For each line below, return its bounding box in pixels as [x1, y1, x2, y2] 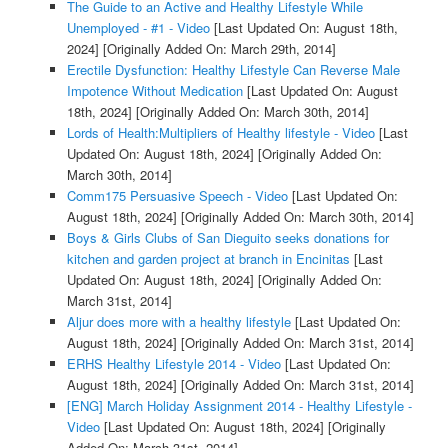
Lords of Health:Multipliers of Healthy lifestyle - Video [66, 122, 375, 142]
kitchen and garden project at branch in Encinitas [66, 248, 350, 268]
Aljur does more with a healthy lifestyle [66, 311, 291, 331]
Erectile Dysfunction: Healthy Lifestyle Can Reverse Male [66, 59, 400, 79]
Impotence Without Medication [66, 80, 243, 100]
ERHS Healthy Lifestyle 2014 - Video [66, 353, 281, 373]
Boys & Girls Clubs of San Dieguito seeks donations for [66, 227, 389, 247]
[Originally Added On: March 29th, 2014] [98, 38, 336, 58]
